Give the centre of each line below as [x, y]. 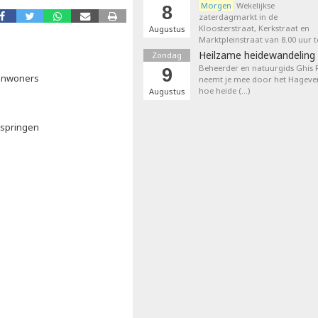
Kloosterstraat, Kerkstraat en [254, 28]
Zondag [167, 55]
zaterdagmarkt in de [238, 17]
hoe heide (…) [224, 91]
